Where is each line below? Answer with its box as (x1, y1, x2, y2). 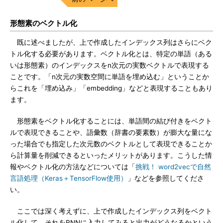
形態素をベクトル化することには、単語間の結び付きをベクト (10, 117, 212, 125)
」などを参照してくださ (127, 174, 204, 182)
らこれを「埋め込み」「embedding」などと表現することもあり (10, 84, 213, 92)
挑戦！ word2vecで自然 (135, 163, 211, 171)
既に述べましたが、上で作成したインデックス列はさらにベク (10, 38, 212, 46)
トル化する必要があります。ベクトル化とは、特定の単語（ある (10, 50, 212, 58)
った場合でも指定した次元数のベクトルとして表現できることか (10, 140, 212, 148)
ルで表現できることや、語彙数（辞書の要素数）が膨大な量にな (10, 128, 212, 136)
